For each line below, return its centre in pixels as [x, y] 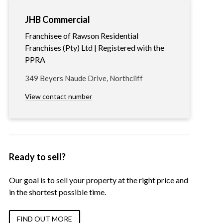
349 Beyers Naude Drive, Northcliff [84, 78]
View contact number [58, 97]
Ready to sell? [37, 157]
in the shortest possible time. [57, 192]
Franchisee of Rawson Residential [81, 36]
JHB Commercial [57, 20]
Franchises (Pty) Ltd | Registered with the [94, 48]
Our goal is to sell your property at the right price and [98, 180]
